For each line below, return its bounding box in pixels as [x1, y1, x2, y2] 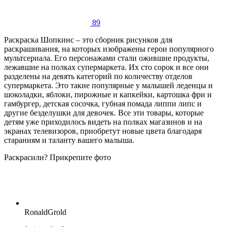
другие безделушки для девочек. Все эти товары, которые [4, 108, 204, 118]
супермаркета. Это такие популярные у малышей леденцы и [4, 81, 213, 90]
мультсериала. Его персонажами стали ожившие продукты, [4, 54, 209, 63]
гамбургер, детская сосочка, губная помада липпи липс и [4, 99, 202, 108]
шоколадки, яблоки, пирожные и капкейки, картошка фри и [4, 90, 212, 99]
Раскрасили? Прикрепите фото [4, 153, 111, 162]
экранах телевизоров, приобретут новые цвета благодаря [4, 127, 202, 136]
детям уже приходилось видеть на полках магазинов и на [4, 118, 202, 127]
